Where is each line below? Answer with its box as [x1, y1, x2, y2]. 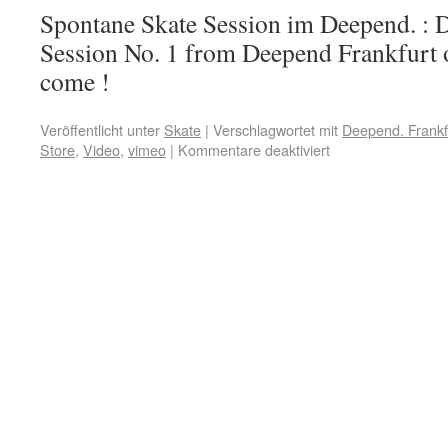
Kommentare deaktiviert [178, 139, 330, 160]
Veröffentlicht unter [40, 119, 160, 140]
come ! [40, 64, 110, 98]
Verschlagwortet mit [213, 119, 338, 140]
